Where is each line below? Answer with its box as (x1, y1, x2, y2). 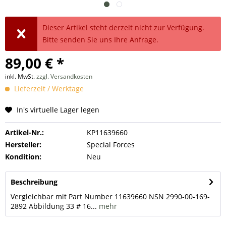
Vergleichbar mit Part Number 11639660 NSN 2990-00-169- (11, 192, 210, 201)
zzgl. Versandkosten (36, 72, 92, 81)
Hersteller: (5, 140, 41, 149)
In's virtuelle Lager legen (17, 105, 99, 115)
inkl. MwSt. (5, 72, 36, 81)
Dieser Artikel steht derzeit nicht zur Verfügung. (42, 23, 205, 32)
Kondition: (5, 152, 41, 161)
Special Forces (86, 140, 135, 149)
